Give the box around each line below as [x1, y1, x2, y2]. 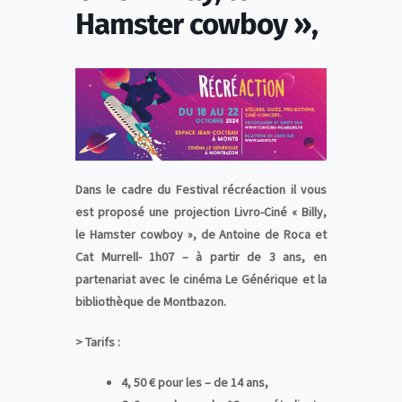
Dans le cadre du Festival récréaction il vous [75, 181, 327, 198]
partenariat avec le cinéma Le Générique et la [75, 271, 327, 288]
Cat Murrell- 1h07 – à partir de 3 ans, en [75, 249, 327, 266]
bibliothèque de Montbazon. [75, 293, 226, 310]
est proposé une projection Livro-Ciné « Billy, [75, 204, 327, 221]
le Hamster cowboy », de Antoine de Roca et [75, 226, 327, 243]
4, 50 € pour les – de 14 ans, [121, 374, 271, 391]
